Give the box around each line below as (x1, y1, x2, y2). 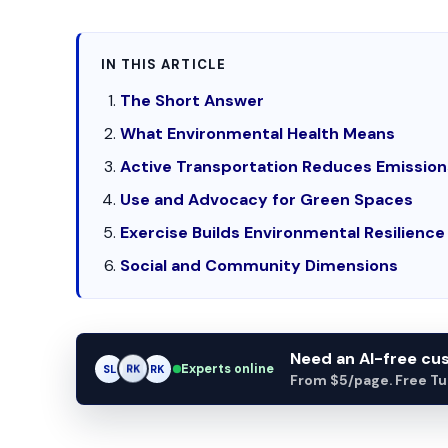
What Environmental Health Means (120, 123, 396, 144)
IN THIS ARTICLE (101, 56, 226, 73)
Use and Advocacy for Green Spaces (120, 189, 414, 210)
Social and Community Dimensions (120, 255, 399, 276)
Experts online (181, 360, 274, 377)
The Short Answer (120, 90, 265, 111)
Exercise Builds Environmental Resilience (120, 222, 446, 243)
